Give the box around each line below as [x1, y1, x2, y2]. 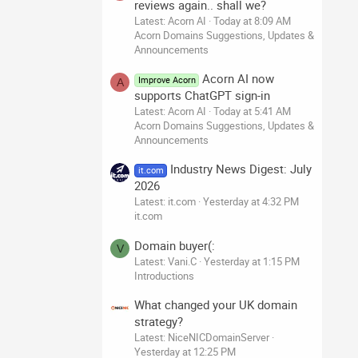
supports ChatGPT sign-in [134, 86, 270, 103]
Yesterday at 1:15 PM [204, 253, 300, 268]
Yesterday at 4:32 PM [203, 194, 299, 209]
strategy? [134, 312, 183, 329]
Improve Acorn [137, 74, 196, 86]
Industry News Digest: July [170, 161, 312, 177]
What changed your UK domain [134, 296, 297, 312]
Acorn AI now [202, 70, 275, 86]
